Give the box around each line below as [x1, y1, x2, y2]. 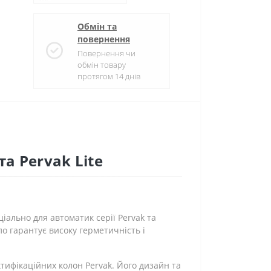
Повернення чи [77, 48, 135, 59]
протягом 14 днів [77, 71, 140, 82]
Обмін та [77, 21, 117, 32]
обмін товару [77, 59, 126, 70]
